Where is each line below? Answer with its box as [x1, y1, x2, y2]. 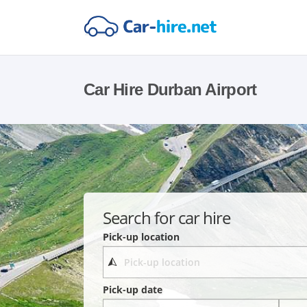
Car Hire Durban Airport [84, 80, 257, 99]
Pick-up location [103, 230, 180, 243]
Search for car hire [103, 206, 231, 229]
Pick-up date [103, 283, 163, 297]
